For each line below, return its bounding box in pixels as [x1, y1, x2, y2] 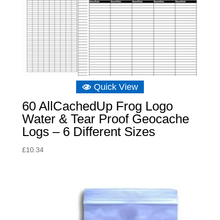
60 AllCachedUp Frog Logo [22, 99, 173, 114]
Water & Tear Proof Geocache [22, 111, 189, 127]
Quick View [93, 82, 138, 92]
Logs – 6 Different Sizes [22, 124, 155, 139]
